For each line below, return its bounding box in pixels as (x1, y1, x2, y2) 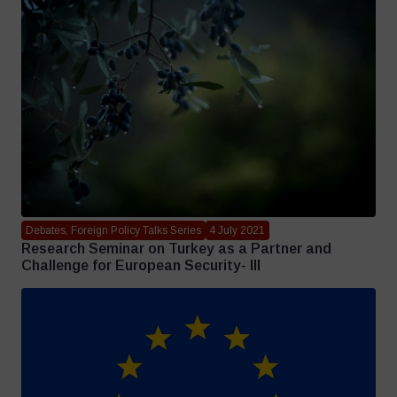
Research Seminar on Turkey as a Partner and (21, 241, 331, 257)
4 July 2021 (209, 223, 266, 237)
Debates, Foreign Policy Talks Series (25, 223, 201, 237)
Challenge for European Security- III (21, 258, 261, 274)
